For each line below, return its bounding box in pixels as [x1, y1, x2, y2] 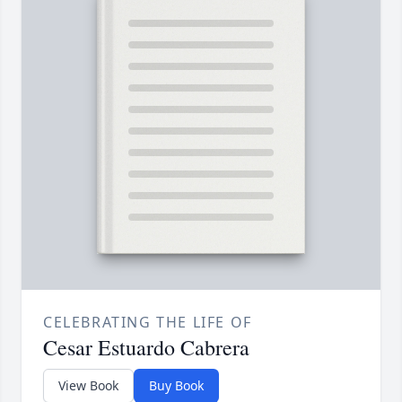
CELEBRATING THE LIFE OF [43, 312, 252, 333]
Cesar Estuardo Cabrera [43, 333, 249, 363]
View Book [58, 377, 118, 395]
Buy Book [149, 377, 204, 395]
